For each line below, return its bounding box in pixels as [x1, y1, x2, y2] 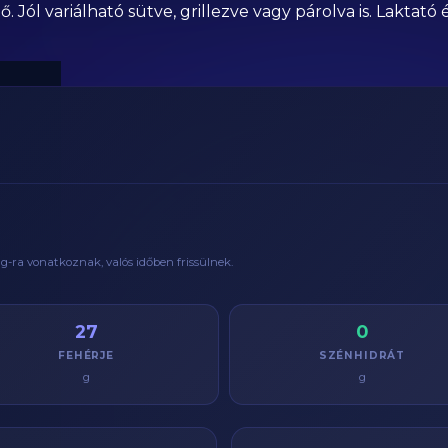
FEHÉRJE [58, 349, 114, 362]
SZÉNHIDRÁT [318, 349, 406, 362]
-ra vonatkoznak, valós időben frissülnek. [8, 255, 233, 269]
